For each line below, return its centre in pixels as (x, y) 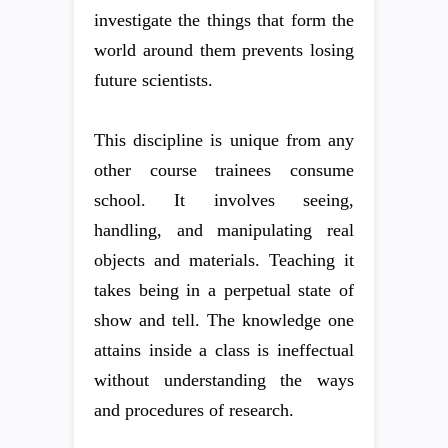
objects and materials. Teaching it (224, 260)
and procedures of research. (194, 410)
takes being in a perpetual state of (224, 290)
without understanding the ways (224, 380)
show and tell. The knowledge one (224, 320)
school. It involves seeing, (224, 200)
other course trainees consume (224, 170)
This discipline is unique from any (224, 140)
